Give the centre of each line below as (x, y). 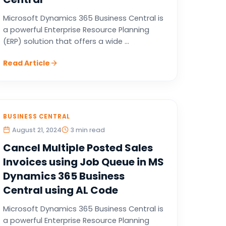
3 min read (88, 130)
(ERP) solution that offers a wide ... (66, 41)
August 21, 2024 (37, 130)
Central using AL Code (60, 190)
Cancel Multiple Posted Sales (78, 148)
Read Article (26, 63)
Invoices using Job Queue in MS (83, 162)
